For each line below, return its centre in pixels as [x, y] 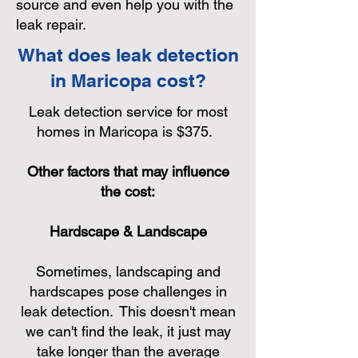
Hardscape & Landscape [128, 231]
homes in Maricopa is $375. [128, 131]
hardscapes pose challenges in [128, 291]
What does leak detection [128, 55]
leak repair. [55, 24]
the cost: [128, 191]
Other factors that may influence [128, 171]
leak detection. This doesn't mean [128, 311]
